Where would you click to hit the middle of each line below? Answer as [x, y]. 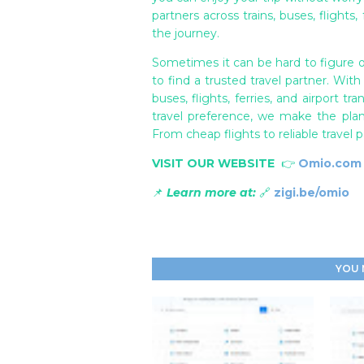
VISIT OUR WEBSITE [213, 163]
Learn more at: [211, 193]
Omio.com [330, 163]
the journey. [186, 33]
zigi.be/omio [312, 193]
